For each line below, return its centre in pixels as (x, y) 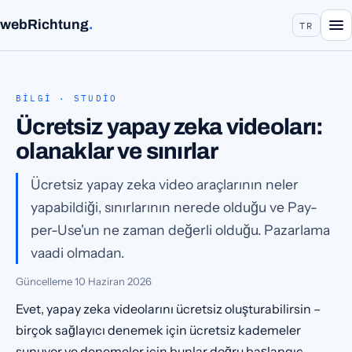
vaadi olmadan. (77, 252)
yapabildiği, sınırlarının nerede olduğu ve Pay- (174, 207)
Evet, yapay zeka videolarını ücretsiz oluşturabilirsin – (168, 308)
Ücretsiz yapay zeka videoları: (170, 127)
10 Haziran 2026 (113, 281)
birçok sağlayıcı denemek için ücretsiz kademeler (158, 330)
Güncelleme (45, 281)
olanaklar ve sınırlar (117, 152)
